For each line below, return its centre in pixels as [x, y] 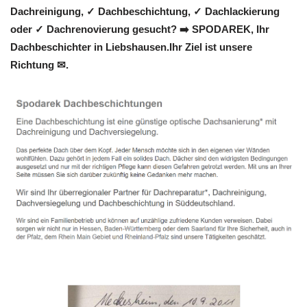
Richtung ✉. [39, 65]
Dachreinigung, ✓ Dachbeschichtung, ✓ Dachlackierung [145, 12]
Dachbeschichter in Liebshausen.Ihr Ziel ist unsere [131, 47]
